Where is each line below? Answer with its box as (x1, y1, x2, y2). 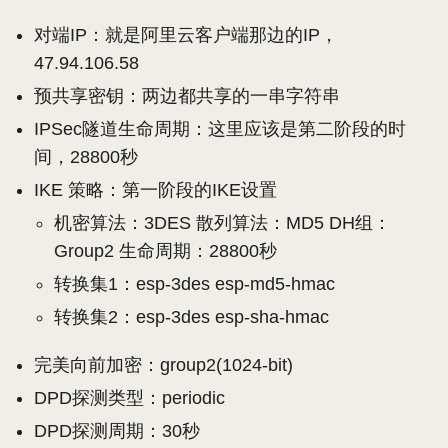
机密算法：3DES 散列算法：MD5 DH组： (54, 213, 391, 234)
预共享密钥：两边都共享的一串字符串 (34, 86, 340, 107)
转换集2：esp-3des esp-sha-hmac (54, 307, 329, 328)
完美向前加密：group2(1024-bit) (34, 355, 293, 376)
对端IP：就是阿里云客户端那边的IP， (34, 25, 338, 46)
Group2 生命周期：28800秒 (54, 241, 277, 262)
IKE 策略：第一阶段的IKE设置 (34, 180, 277, 201)
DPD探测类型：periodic (34, 388, 225, 409)
